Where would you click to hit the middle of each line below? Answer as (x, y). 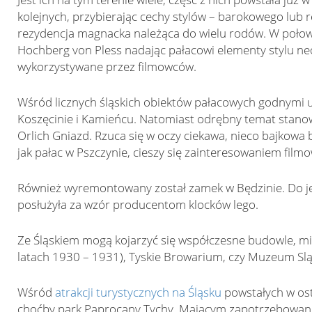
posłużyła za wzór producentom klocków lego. (138, 204)
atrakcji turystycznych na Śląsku (138, 292)
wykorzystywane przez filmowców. (107, 67)
